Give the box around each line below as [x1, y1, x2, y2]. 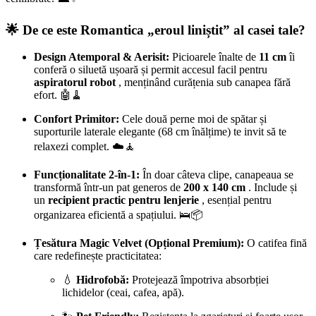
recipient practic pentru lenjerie [48, 194, 199, 207]
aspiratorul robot [34, 76, 116, 89]
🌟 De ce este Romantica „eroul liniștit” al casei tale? [6, 22, 305, 37]
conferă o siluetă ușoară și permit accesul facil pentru [34, 63, 267, 76]
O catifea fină [244, 237, 307, 250]
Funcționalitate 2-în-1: [34, 169, 140, 181]
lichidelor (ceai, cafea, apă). [62, 286, 184, 299]
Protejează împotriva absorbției [129, 274, 269, 286]
